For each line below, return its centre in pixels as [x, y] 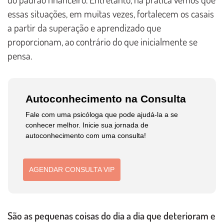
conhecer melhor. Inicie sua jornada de [87, 125]
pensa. [20, 55]
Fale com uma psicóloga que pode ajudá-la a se [102, 114]
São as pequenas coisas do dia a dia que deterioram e [111, 216]
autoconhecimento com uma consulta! [86, 135]
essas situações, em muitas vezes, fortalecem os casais [111, 13]
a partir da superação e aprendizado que [84, 27]
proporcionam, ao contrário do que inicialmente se [102, 41]
